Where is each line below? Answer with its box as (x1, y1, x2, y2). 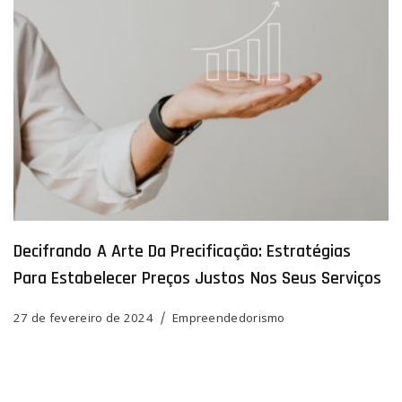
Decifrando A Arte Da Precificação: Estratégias (13, 239, 352, 263)
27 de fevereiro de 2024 (13, 309, 153, 326)
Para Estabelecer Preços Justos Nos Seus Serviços (13, 266, 382, 290)
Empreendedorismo (171, 309, 285, 326)
